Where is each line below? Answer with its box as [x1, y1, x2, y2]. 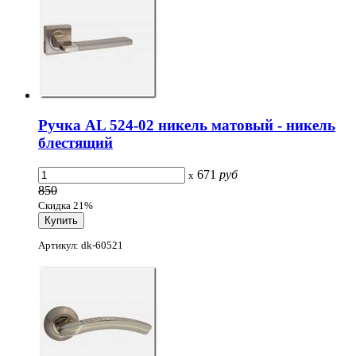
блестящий [38, 134, 113, 152]
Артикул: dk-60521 [38, 239, 123, 252]
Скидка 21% [38, 199, 93, 211]
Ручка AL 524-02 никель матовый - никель [38, 117, 335, 134]
